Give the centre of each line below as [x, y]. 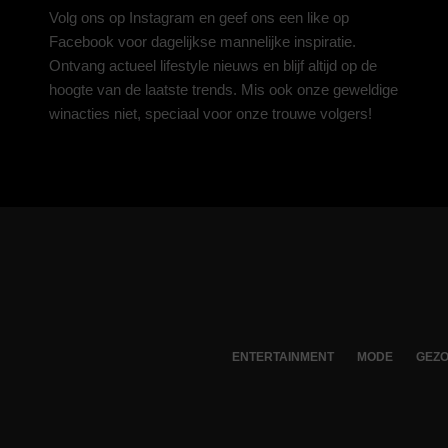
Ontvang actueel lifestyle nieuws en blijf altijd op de [213, 65]
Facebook [81, 41]
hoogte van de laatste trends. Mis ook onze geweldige [223, 89]
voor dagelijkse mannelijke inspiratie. [235, 41]
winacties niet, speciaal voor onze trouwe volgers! [210, 113]
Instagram [162, 17]
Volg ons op [89, 17]
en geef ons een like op [272, 17]
